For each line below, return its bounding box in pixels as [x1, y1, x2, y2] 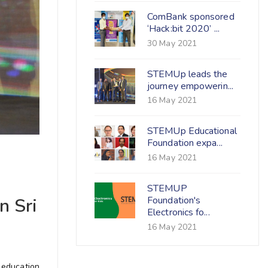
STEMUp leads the [147, 67, 228, 81]
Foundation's [147, 194, 201, 208]
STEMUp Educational [147, 124, 237, 138]
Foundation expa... [147, 136, 223, 150]
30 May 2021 [147, 37, 197, 49]
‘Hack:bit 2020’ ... [147, 22, 220, 35]
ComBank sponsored [147, 10, 234, 23]
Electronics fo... [147, 206, 210, 220]
